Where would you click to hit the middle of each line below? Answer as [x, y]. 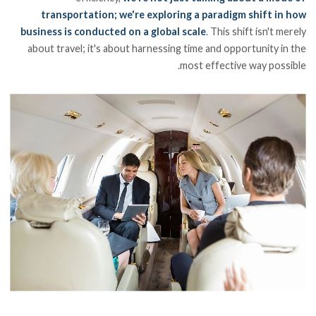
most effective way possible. [243, 65]
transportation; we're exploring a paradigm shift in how [173, 14]
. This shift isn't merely [256, 31]
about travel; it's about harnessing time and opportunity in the [166, 48]
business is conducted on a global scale [113, 31]
